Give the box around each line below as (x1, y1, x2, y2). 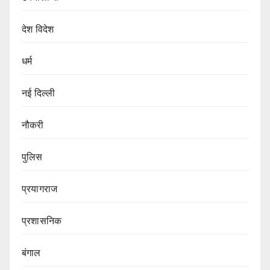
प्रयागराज (22, 183, 58, 194)
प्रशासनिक (22, 215, 62, 226)
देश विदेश (22, 24, 54, 34)
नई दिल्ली (22, 87, 55, 98)
